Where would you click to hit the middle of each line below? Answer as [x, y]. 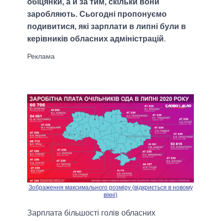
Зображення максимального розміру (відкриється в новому [110, 187]
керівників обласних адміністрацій [95, 38]
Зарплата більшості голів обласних [91, 213]
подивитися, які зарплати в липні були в [107, 26]
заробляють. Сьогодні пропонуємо [97, 14]
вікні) [110, 195]
